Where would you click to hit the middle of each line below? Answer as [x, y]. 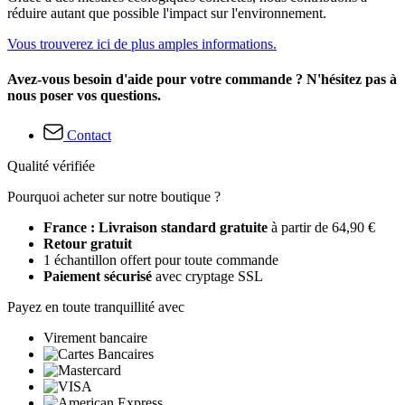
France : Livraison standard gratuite [157, 227]
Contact [89, 135]
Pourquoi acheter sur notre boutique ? [114, 196]
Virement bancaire [95, 337]
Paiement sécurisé [98, 276]
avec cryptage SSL [207, 276]
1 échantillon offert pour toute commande [161, 259]
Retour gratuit [88, 243]
